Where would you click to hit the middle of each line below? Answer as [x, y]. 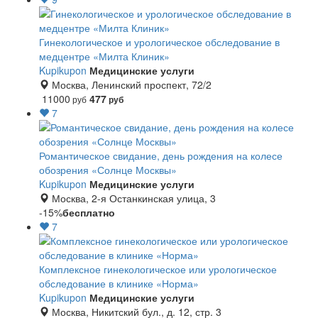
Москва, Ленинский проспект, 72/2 [130, 84]
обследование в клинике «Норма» [119, 283]
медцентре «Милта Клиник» [104, 56]
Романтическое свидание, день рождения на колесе [161, 155]
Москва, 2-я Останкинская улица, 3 [132, 198]
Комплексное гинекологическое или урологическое [158, 269]
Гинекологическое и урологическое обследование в [159, 42]
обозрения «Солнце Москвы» [108, 170]
